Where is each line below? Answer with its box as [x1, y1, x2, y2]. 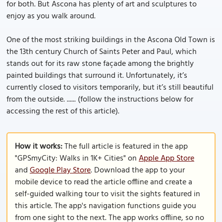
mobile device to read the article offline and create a [15, 176, 192, 189]
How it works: [15, 140, 62, 153]
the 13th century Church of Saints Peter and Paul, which [6, 46, 197, 58]
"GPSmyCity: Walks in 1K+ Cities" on [15, 152, 139, 165]
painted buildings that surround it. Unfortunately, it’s [6, 69, 187, 82]
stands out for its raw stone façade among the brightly [6, 57, 194, 70]
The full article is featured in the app [62, 140, 188, 153]
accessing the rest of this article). [6, 105, 119, 118]
